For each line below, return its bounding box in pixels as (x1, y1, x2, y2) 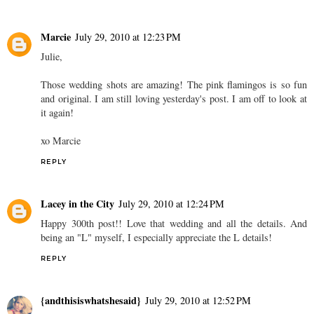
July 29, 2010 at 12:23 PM (75, 30, 181, 44)
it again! (41, 106, 74, 120)
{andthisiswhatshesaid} (41, 293, 141, 308)
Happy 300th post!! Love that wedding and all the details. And (41, 217, 307, 231)
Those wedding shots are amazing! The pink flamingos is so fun (41, 78, 307, 92)
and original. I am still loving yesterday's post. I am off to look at (41, 92, 307, 106)
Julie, (41, 50, 62, 64)
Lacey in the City (41, 196, 114, 212)
